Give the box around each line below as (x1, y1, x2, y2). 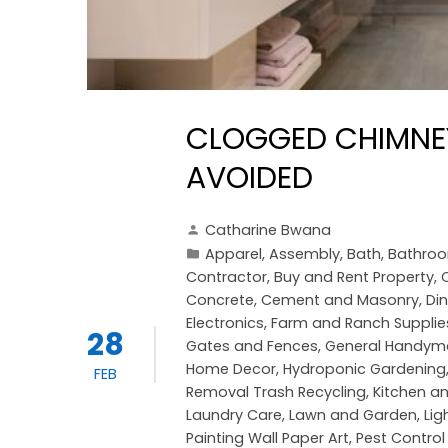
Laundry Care (186, 404, 282, 425)
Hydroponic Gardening (283, 358, 446, 379)
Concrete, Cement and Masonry (186, 289, 419, 310)
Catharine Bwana (205, 219, 331, 240)
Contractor (186, 266, 267, 287)
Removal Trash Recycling (186, 381, 366, 402)
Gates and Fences (186, 335, 318, 356)
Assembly (269, 243, 340, 264)
